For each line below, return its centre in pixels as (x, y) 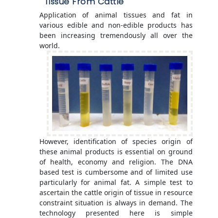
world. (49, 46)
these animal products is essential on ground (116, 152)
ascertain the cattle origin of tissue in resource (116, 193)
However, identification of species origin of (116, 142)
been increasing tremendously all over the (116, 36)
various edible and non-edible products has (116, 25)
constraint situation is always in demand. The (116, 203)
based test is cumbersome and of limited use (116, 172)
